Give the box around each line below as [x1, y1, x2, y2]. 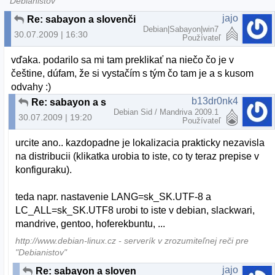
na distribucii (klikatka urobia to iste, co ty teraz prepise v [15, 151, 260, 162]
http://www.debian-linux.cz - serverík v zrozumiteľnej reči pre [15, 236, 249, 246]
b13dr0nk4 [192, 95, 238, 106]
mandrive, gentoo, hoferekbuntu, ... [15, 219, 166, 230]
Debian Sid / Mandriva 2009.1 [114, 107, 221, 117]
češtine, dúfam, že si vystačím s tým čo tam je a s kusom [11, 68, 254, 79]
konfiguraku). [15, 165, 72, 176]
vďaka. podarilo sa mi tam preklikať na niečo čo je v [11, 54, 234, 65]
